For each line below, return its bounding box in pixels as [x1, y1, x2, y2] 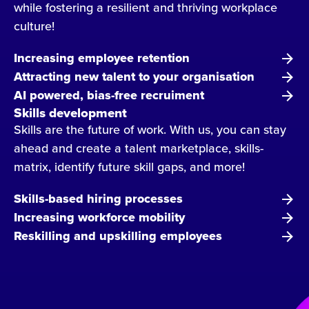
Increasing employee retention [14, 49, 190, 68]
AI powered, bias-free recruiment [14, 86, 204, 105]
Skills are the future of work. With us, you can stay [14, 121, 286, 139]
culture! [14, 17, 54, 35]
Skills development [14, 103, 127, 123]
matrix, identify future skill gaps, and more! [14, 158, 245, 176]
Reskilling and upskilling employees [14, 227, 222, 246]
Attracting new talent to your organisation [14, 68, 255, 86]
